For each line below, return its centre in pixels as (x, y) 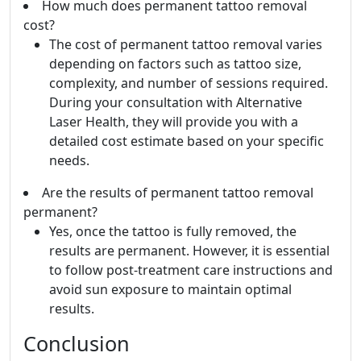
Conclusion (77, 344)
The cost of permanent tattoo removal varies (186, 45)
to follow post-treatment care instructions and (191, 270)
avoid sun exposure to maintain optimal (170, 290)
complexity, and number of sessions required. (189, 83)
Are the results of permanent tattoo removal (178, 193)
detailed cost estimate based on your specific (187, 141)
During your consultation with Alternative (176, 103)
